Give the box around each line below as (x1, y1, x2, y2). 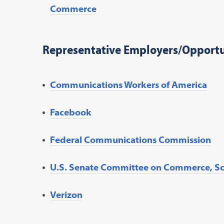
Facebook (49, 106, 91, 118)
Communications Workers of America (49, 78, 207, 90)
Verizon (49, 188, 82, 200)
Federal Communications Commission (49, 133, 211, 145)
